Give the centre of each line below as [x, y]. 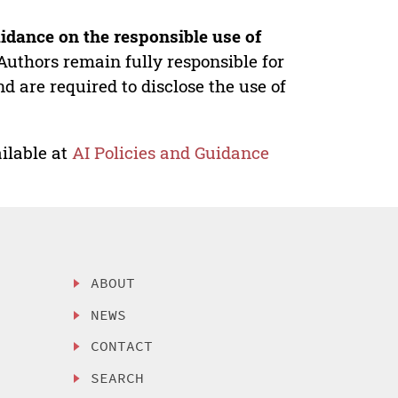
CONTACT [122, 346]
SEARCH [118, 378]
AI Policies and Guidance [171, 152]
